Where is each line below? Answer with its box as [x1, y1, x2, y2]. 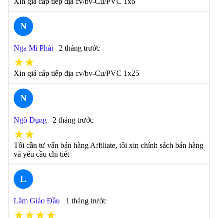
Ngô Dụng [13, 116, 47, 124]
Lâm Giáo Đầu [13, 197, 60, 205]
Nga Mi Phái [13, 44, 53, 52]
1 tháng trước [65, 197, 107, 205]
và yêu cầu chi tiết [13, 150, 69, 158]
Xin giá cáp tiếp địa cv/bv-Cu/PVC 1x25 [13, 69, 139, 77]
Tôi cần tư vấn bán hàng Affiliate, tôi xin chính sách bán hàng [13, 141, 203, 149]
